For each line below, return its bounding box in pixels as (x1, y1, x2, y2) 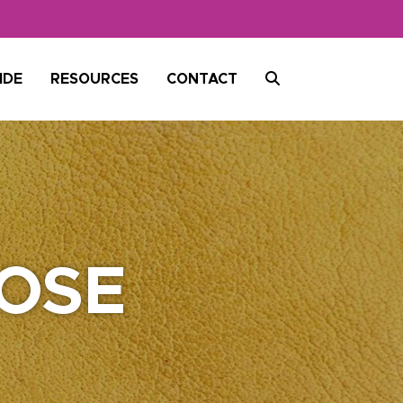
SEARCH (279, 71, 338, 85)
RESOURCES (50, 72, 139, 86)
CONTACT (166, 72, 237, 86)
